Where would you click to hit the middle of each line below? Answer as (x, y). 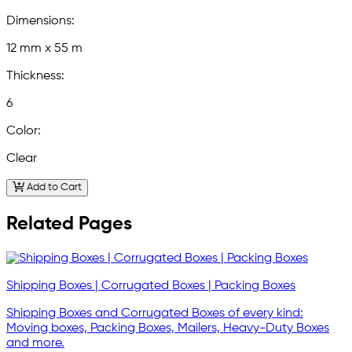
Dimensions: (40, 21)
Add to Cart (53, 188)
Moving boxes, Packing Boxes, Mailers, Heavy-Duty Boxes (168, 329)
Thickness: (35, 76)
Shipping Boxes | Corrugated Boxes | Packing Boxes (151, 286)
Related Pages (69, 224)
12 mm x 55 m (44, 48)
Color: (24, 131)
